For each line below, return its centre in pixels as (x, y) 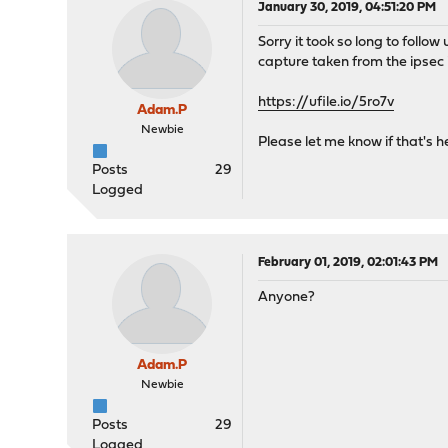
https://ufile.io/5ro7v (326, 102)
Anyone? (287, 297)
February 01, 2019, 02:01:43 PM (348, 262)
